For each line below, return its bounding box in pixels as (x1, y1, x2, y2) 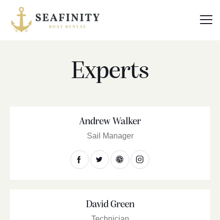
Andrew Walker (79, 117, 141, 127)
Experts (71, 59, 149, 84)
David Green (85, 200, 135, 210)
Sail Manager (86, 132, 134, 140)
